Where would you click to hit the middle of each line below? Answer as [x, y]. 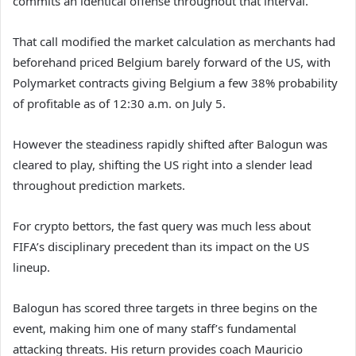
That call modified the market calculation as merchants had [174, 41]
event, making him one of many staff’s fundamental [155, 328]
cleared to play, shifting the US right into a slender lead [163, 164]
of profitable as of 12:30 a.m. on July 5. [119, 103]
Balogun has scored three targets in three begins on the [165, 307]
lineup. [31, 267]
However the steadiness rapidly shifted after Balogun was [170, 143]
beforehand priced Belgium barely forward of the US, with [172, 62]
